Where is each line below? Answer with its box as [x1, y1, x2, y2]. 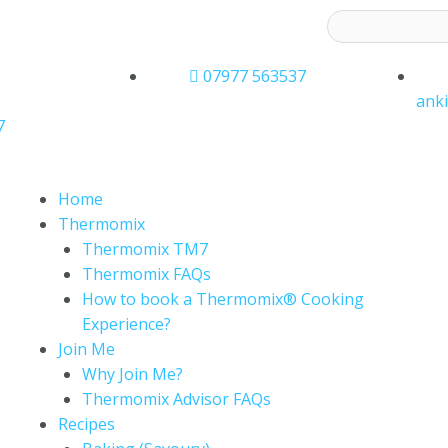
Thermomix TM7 [81, 238, 208, 260]
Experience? [81, 313, 171, 335]
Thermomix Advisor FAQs [81, 388, 271, 410]
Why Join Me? [81, 363, 183, 385]
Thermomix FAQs [81, 263, 211, 285]
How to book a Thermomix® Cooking [81, 288, 364, 310]
